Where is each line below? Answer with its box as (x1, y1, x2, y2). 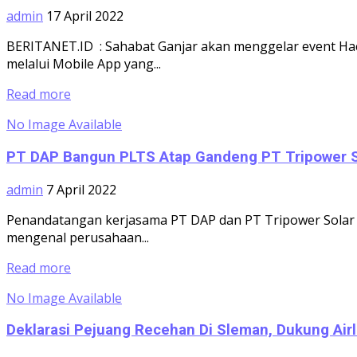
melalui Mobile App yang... (6, 55, 161, 73)
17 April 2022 (46, 7, 124, 25)
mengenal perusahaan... (6, 228, 149, 246)
